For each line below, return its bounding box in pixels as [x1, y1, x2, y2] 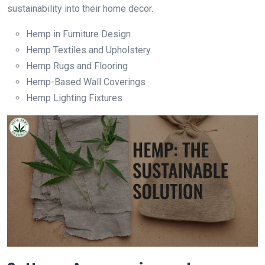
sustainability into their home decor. [7, 2, 153, 14]
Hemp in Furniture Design [26, 28, 131, 40]
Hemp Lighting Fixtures [26, 92, 122, 104]
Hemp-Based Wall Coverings [26, 76, 146, 88]
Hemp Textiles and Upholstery [26, 44, 151, 56]
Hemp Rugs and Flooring [26, 60, 128, 72]
